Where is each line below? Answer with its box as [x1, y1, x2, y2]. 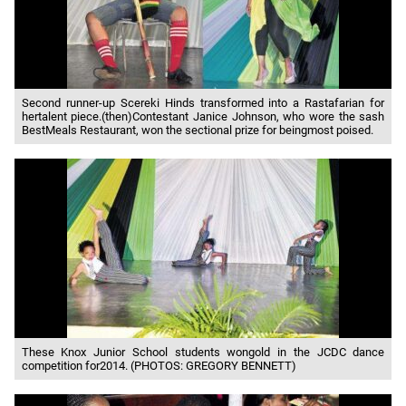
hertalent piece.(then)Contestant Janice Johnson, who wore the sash [21, 109, 385, 123]
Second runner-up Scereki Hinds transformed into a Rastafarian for [21, 95, 385, 110]
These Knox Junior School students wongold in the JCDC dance [21, 344, 385, 359]
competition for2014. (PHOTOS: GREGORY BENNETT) [21, 358, 296, 372]
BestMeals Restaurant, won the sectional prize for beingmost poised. [21, 122, 373, 137]
